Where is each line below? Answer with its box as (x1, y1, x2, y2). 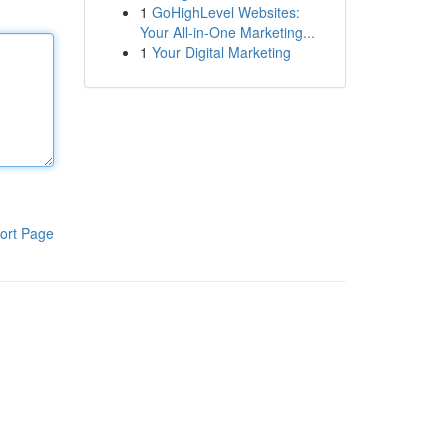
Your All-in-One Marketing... (139, 22, 315, 42)
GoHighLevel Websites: (151, 2, 300, 22)
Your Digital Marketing (151, 42, 291, 62)
